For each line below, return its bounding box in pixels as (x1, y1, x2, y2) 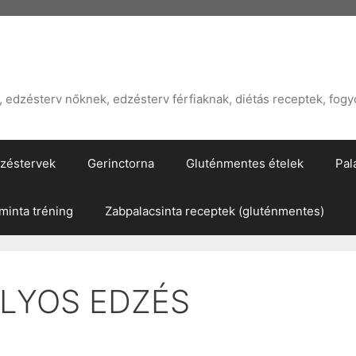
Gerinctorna (87, 156, 154, 171)
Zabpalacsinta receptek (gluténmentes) (105, 203, 324, 219)
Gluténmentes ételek (186, 156, 304, 171)
